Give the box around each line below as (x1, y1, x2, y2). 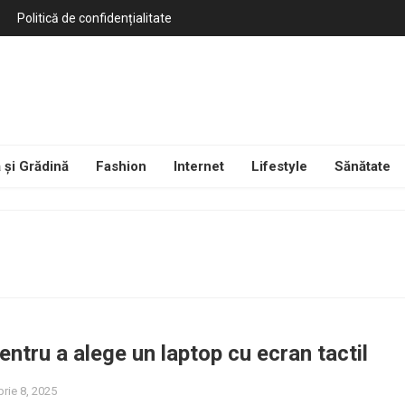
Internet (174, 158, 224, 174)
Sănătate (334, 158, 391, 174)
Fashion (96, 158, 146, 174)
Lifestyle (251, 158, 307, 174)
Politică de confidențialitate (17, 11, 172, 25)
